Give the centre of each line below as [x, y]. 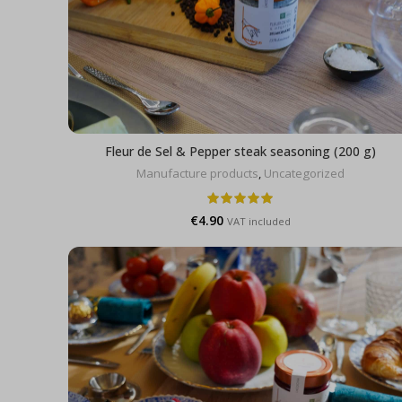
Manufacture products [197, 174]
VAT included [259, 222]
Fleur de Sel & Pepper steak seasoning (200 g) [240, 152]
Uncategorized [304, 174]
